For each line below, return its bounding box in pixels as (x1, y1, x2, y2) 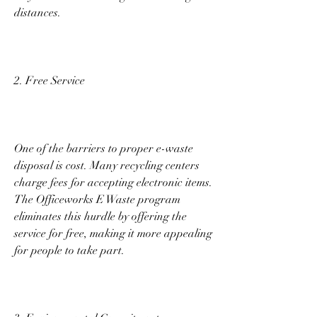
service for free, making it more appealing (14, 226, 212, 241)
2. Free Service (14, 73, 88, 88)
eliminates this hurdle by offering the (14, 209, 187, 224)
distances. (14, 5, 64, 20)
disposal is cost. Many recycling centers (14, 158, 200, 173)
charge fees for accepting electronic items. (14, 175, 212, 190)
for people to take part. (14, 243, 127, 258)
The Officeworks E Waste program (14, 192, 180, 207)
